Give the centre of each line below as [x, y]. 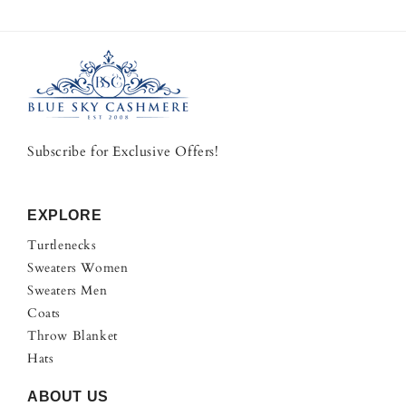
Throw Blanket [72, 336]
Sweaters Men [68, 291]
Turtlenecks [62, 246]
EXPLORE [65, 216]
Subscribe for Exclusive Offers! [123, 152]
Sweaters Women [78, 268]
